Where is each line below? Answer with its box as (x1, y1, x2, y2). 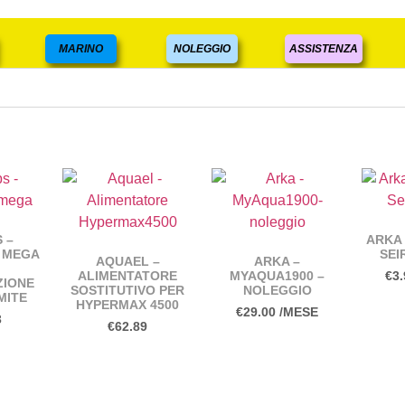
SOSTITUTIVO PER (71, 283, 185, 297)
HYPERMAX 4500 (76, 297, 180, 312)
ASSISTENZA (289, 42, 359, 55)
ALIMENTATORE (78, 268, 178, 283)
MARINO (59, 42, 104, 55)
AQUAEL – (95, 254, 160, 268)
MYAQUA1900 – (230, 268, 325, 283)
